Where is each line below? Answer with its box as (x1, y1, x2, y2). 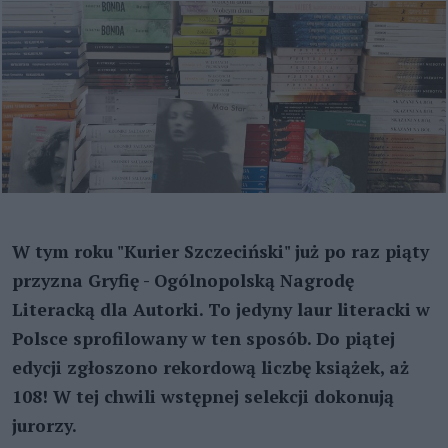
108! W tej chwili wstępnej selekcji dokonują (12, 384, 394, 408)
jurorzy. (12, 413, 77, 437)
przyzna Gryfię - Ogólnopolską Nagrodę (12, 268, 354, 292)
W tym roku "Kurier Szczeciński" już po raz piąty (12, 239, 429, 263)
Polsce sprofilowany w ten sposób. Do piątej (12, 326, 395, 350)
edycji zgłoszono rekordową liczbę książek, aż (12, 355, 409, 379)
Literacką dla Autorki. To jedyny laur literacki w (12, 297, 430, 321)
